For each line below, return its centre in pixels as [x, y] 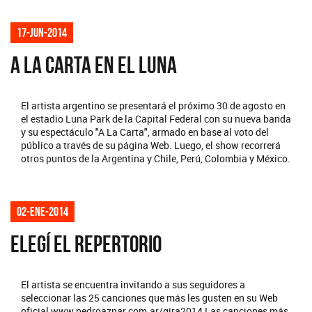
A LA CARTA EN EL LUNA [94, 65]
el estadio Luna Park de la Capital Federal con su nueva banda [156, 118]
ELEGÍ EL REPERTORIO [86, 244]
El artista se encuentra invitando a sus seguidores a [133, 284]
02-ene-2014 [42, 211]
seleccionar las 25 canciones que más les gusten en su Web [149, 297]
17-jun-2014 [42, 32]
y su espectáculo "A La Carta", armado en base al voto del [145, 132]
